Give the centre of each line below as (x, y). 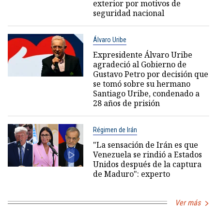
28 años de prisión (126, 103)
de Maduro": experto (131, 174)
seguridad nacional (128, 13)
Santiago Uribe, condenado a (146, 93)
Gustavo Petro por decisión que (150, 74)
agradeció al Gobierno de (139, 64)
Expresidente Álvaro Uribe (142, 54)
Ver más (188, 202)
